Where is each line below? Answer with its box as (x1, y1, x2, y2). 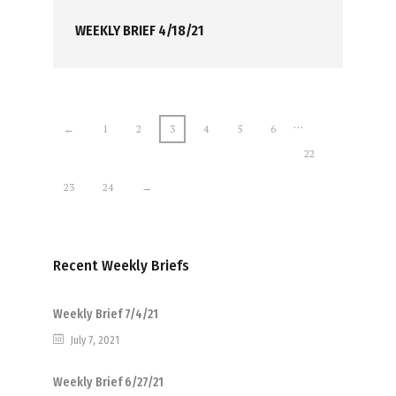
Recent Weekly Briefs (52, 256, 189, 275)
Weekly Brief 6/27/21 (52, 375, 164, 390)
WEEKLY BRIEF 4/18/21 (74, 22, 204, 39)
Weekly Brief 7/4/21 (52, 307, 158, 322)
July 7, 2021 (70, 334, 119, 346)
